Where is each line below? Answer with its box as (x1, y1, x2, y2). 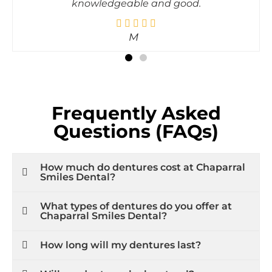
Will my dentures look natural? (40, 256, 194, 268)
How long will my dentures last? (40, 227, 201, 239)
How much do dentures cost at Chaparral (40, 149, 245, 161)
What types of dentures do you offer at (40, 188, 232, 200)
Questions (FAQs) (53, 108, 219, 131)
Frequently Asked (51, 90, 221, 113)
